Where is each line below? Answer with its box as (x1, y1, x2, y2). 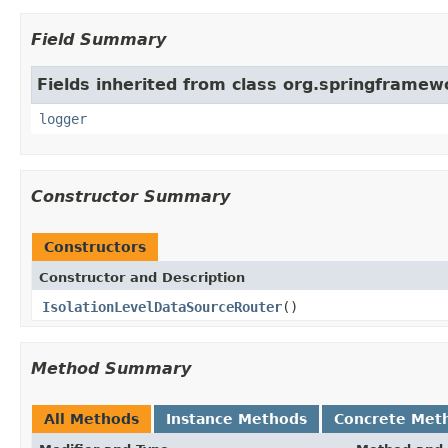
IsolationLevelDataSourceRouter (42, 298, 282, 315)
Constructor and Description (39, 269, 245, 285)
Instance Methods (166, 410, 307, 427)
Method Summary (31, 358, 191, 378)
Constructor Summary (31, 186, 230, 206)
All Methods (44, 410, 139, 427)
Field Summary (31, 29, 166, 49)
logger (39, 110, 87, 127)
